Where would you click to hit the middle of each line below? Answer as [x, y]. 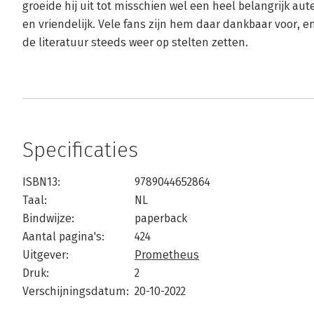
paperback [161, 218]
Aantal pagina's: [63, 237]
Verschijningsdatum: [76, 291]
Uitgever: [46, 255]
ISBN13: [41, 182]
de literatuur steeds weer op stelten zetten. [135, 42]
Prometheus [167, 255]
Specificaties [80, 150]
